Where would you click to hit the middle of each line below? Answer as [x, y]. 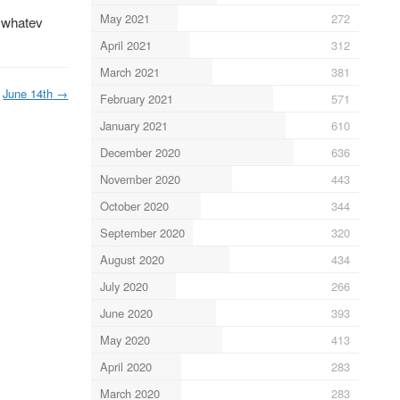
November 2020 [140, 179]
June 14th [28, 93]
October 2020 [134, 205]
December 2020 [140, 152]
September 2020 [142, 232]
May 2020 [125, 339]
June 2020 [126, 312]
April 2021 [125, 45]
